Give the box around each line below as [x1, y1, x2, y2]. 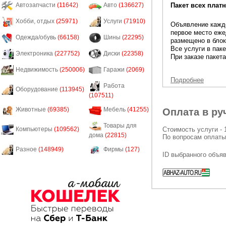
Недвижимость [16, 66, 60, 74]
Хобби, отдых [16, 18, 56, 25]
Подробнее [171, 76, 204, 84]
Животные [16, 106, 47, 114]
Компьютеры [16, 126, 54, 133]
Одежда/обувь [16, 34, 58, 41]
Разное [16, 146, 38, 153]
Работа [103, 82, 125, 90]
